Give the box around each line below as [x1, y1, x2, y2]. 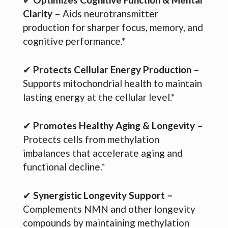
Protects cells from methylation [23, 133, 159, 145]
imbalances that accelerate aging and [23, 147, 183, 159]
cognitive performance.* [23, 35, 125, 47]
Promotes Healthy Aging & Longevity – [33, 119, 203, 131]
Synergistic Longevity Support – [33, 189, 173, 201]
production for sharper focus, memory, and [23, 21, 203, 33]
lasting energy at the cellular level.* [23, 91, 175, 103]
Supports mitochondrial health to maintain [23, 77, 202, 89]
